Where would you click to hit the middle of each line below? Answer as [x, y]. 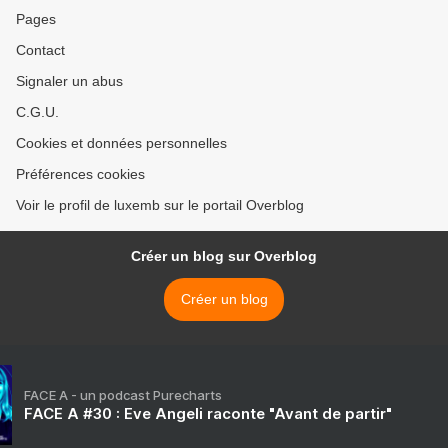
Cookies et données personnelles [121, 143]
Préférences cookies [80, 174]
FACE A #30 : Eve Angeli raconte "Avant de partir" [208, 414]
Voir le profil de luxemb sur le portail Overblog [160, 205]
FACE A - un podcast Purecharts [123, 395]
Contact [40, 50]
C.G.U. [37, 112]
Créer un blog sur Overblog [224, 256]
